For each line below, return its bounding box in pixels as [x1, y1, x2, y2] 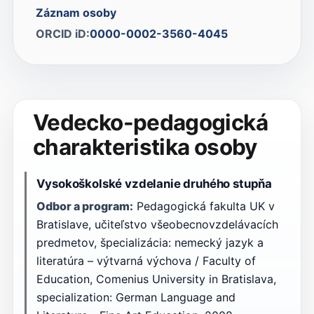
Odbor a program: [36, 198, 133, 213]
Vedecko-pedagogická [32, 109, 268, 136]
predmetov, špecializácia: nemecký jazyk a [36, 235, 264, 250]
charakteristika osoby [32, 133, 257, 161]
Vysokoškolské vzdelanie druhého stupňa [36, 176, 273, 191]
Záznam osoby [35, 6, 116, 20]
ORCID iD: [35, 26, 90, 41]
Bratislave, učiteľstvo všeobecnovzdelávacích [36, 217, 278, 231]
